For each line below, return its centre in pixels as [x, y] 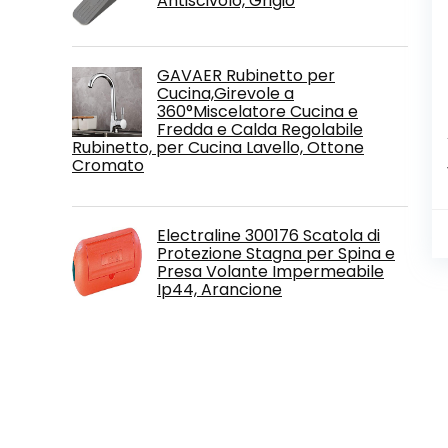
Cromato [108, 165]
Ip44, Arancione [219, 289]
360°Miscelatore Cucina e [257, 111]
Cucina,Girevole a [225, 93]
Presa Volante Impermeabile [270, 271]
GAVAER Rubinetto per [246, 75]
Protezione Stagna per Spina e [276, 253]
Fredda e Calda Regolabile [260, 129]
